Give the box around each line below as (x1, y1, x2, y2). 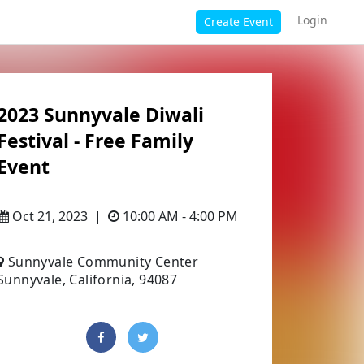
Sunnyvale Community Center (7, 253, 199, 271)
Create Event (204, 14, 273, 29)
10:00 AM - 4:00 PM (119, 207, 238, 225)
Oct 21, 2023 (9, 207, 88, 225)
